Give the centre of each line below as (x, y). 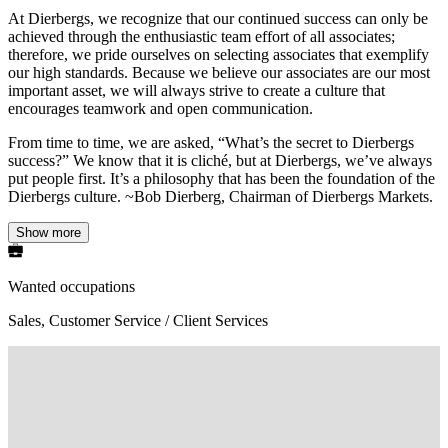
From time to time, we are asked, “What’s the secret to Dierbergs (211, 142)
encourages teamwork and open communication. (160, 108)
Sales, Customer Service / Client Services (138, 320)
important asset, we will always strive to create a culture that (196, 90)
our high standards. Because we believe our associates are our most (219, 72)
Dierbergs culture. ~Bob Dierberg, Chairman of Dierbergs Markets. (220, 196)
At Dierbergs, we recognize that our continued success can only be (218, 18)
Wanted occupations (71, 286)
